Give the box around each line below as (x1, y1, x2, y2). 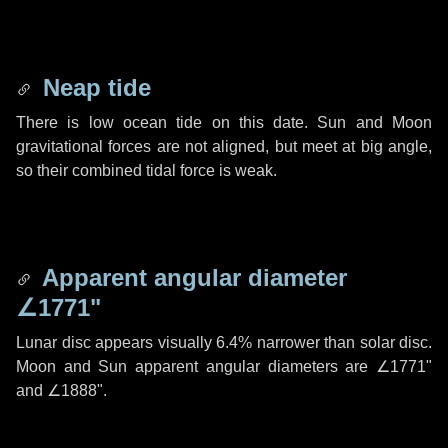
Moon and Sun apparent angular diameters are (16, 358, 376, 375)
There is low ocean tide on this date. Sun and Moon (16, 114, 432, 131)
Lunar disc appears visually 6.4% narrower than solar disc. (16, 334, 432, 351)
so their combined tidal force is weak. (16, 162, 277, 179)
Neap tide (36, 74, 151, 101)
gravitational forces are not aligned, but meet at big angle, (16, 138, 432, 155)
